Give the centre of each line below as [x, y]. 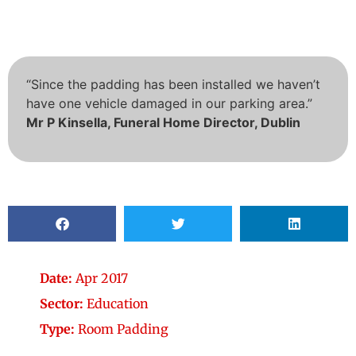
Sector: [62, 303]
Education [116, 303]
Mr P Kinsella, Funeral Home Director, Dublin [163, 123]
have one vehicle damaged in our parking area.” [169, 104]
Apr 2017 [100, 278]
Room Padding [122, 329]
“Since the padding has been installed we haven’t [173, 85]
